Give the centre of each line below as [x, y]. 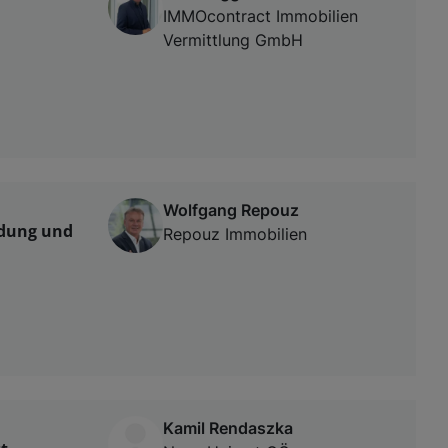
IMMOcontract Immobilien [260, 15]
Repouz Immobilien [235, 233]
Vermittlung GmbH [233, 39]
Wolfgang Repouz [231, 209]
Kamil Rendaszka [228, 427]
